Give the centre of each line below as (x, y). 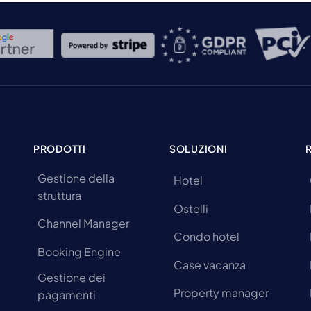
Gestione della (76, 178)
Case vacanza (210, 264)
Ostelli (191, 208)
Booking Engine (79, 251)
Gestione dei (72, 277)
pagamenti (67, 294)
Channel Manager (83, 224)
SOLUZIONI (199, 148)
